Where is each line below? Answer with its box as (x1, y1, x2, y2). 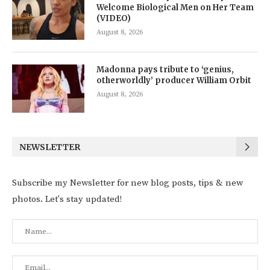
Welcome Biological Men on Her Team (96, 2, 254, 13)
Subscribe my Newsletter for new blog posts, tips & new (12, 177, 243, 189)
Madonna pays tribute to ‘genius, (96, 64, 234, 75)
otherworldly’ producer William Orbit (96, 75, 251, 86)
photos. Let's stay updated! (12, 193, 122, 206)
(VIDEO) (96, 13, 131, 24)
